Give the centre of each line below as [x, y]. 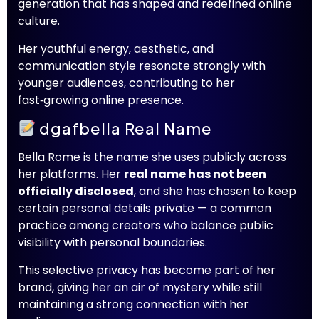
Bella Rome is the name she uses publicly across [152, 157]
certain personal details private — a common [145, 209]
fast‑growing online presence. [101, 100]
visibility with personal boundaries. [113, 243]
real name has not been [195, 174]
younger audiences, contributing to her [126, 83]
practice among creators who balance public [146, 226]
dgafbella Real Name [124, 129]
